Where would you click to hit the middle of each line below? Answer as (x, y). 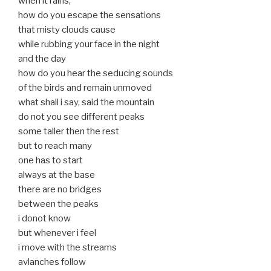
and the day (42, 59)
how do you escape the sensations (90, 15)
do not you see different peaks (81, 117)
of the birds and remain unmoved (85, 88)
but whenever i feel (57, 233)
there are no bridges (60, 190)
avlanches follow (52, 262)
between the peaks (58, 204)
